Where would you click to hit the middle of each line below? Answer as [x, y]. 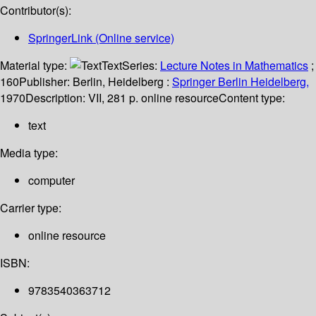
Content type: [252, 98]
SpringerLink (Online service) [101, 38]
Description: [57, 98]
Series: [141, 66]
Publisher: [46, 82]
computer [51, 181]
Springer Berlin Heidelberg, [241, 82]
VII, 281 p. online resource [153, 98]
